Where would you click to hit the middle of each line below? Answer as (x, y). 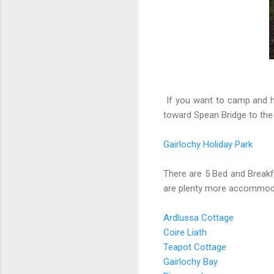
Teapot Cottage (195, 247)
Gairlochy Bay (191, 262)
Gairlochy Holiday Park (208, 145)
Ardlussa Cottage (198, 218)
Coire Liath (185, 233)
